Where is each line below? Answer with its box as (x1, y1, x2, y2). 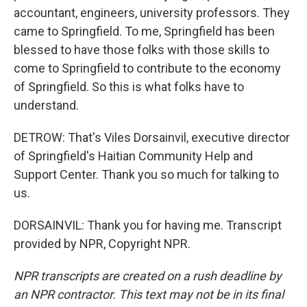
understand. (14, 98, 79, 112)
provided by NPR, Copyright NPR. (14, 236, 191, 251)
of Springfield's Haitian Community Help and (14, 149, 253, 163)
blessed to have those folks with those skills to (14, 42, 269, 57)
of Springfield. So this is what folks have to (14, 79, 244, 94)
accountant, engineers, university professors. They (14, 5, 290, 20)
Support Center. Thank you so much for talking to (14, 167, 279, 182)
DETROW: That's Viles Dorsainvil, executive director (14, 130, 290, 145)
